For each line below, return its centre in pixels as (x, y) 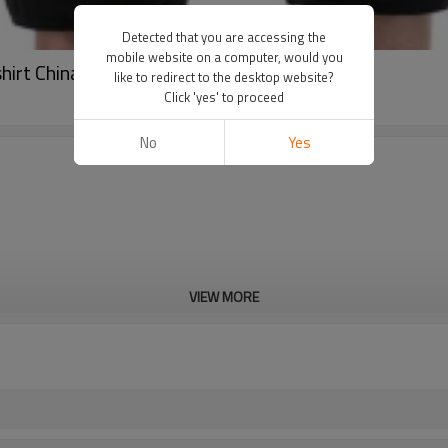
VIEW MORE (224, 296)
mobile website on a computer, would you (224, 57)
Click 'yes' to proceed (224, 97)
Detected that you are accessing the (224, 37)
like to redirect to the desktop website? (224, 77)
